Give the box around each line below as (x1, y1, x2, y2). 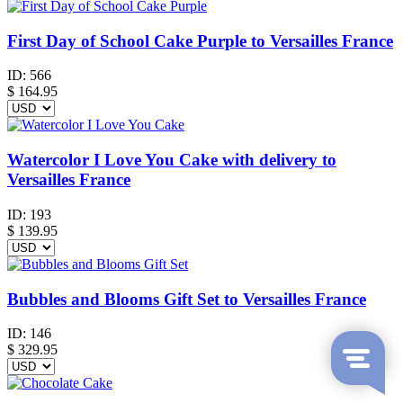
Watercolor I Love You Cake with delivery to (7, 150, 336, 170)
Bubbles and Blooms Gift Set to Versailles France (7, 289, 366, 309)
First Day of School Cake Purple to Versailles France (7, 31, 393, 50)
